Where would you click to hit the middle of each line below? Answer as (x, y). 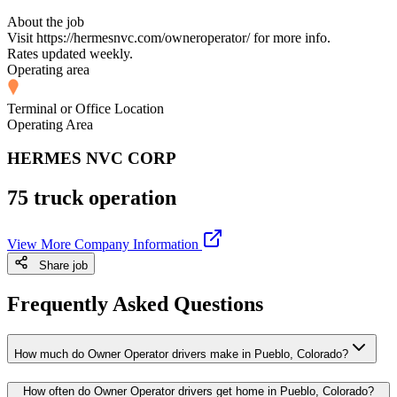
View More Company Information (105, 245)
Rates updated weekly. (70, 53)
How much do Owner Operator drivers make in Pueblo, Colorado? (181, 354)
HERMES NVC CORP (92, 159)
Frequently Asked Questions (135, 304)
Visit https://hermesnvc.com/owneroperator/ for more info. (169, 37)
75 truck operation (92, 198)
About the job (46, 21)
